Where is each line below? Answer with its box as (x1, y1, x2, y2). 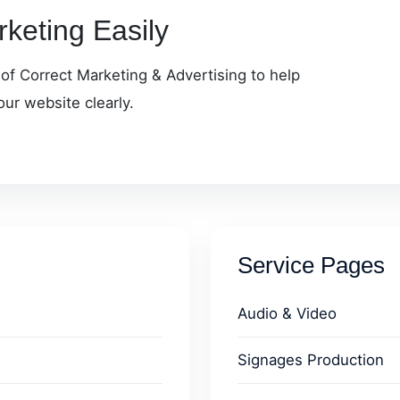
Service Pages (237, 253, 385, 278)
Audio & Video (237, 304, 337, 322)
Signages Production (237, 351, 384, 369)
